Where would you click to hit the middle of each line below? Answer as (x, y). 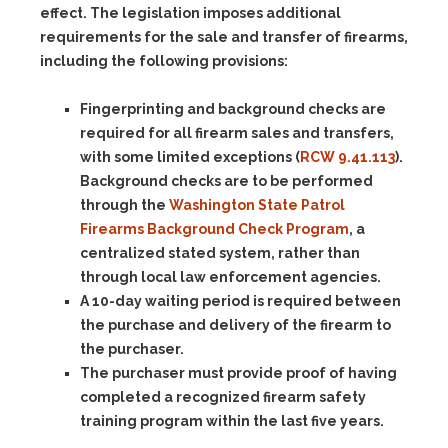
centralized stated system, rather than (220, 253)
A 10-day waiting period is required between (240, 301)
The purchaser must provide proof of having (238, 373)
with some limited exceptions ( (190, 157)
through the (124, 205)
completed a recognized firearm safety (223, 397)
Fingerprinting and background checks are (233, 109)
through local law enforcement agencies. (230, 277)
